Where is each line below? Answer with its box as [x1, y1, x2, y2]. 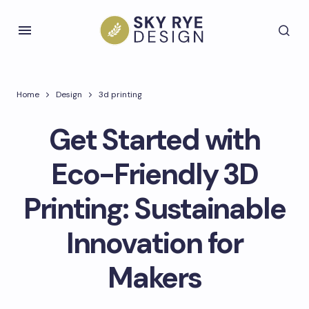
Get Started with [48, 121, 261, 159]
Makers [107, 259, 202, 297]
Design [56, 89, 82, 100]
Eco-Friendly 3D [50, 155, 259, 193]
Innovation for [66, 224, 243, 262]
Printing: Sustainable [23, 190, 286, 228]
